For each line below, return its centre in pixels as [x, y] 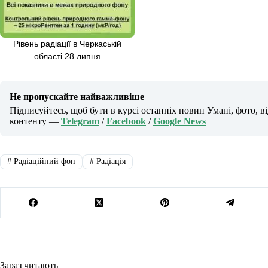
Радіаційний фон [43, 162]
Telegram [80, 121]
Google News [179, 121]
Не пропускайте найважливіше [77, 97]
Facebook [126, 121]
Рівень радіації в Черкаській [67, 44]
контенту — [35, 121]
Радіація [109, 162]
